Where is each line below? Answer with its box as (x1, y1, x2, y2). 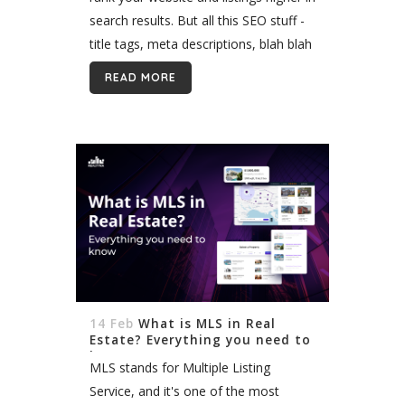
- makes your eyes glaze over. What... (89, 58, 306, 76)
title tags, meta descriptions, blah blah (89, 34, 312, 52)
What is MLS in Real (138, 315, 276, 332)
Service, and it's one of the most (89, 381, 279, 400)
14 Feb (89, 315, 134, 332)
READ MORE (105, 70, 176, 84)
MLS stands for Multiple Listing (89, 358, 270, 376)
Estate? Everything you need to (89, 331, 311, 348)
